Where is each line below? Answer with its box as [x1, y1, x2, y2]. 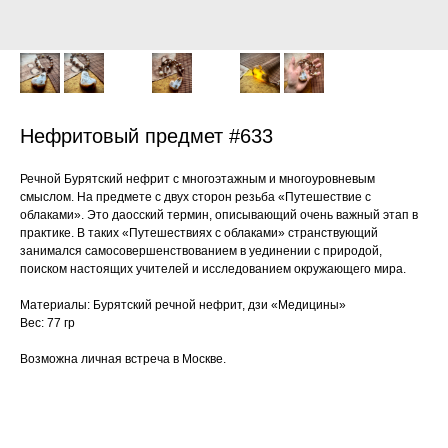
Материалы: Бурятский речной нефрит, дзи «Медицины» [20, 298, 346, 312]
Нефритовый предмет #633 [20, 125, 273, 147]
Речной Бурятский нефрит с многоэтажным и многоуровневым [20, 172, 375, 186]
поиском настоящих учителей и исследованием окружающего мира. [20, 262, 406, 276]
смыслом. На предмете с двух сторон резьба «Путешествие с [20, 190, 371, 204]
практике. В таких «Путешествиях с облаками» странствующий [20, 226, 378, 240]
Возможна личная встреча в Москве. [20, 352, 226, 366]
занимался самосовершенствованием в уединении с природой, [20, 244, 382, 258]
